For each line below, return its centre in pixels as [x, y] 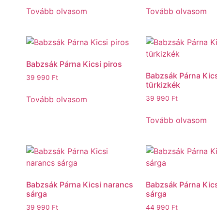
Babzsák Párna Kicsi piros [74, 64]
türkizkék [163, 85]
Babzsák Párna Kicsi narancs [79, 184]
